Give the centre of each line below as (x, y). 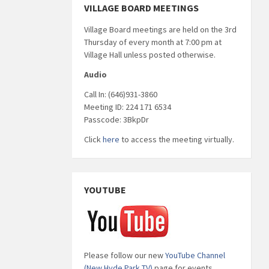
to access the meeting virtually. (177, 139)
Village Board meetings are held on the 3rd (160, 29)
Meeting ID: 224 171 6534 (127, 107)
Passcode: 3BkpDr (116, 119)
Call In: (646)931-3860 (120, 94)
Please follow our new (124, 255)
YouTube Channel (195, 255)
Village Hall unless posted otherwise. (150, 54)
